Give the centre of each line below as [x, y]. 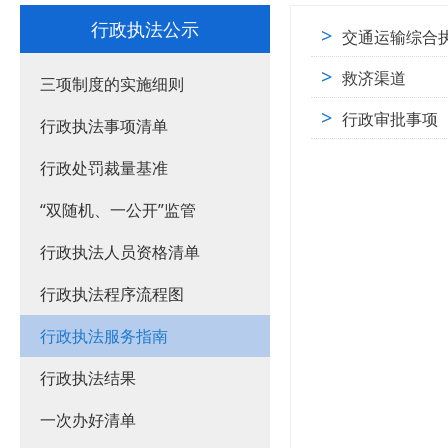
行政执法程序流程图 [112, 294]
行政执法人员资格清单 [120, 252]
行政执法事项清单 [104, 126]
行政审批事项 [390, 119]
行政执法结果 [88, 378]
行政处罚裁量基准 [104, 168]
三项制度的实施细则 [112, 84]
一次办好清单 [88, 420]
